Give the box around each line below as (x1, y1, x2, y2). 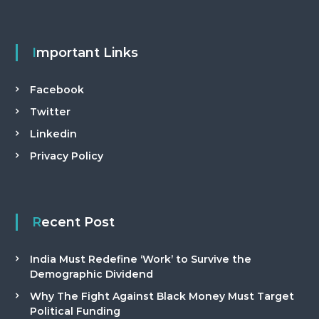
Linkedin (29, 127, 77, 140)
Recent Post (41, 214, 115, 230)
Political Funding (29, 305, 120, 318)
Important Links (36, 45, 138, 61)
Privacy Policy (29, 150, 103, 162)
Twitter (29, 105, 70, 118)
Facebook (29, 83, 84, 96)
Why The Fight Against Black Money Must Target (29, 290, 294, 303)
